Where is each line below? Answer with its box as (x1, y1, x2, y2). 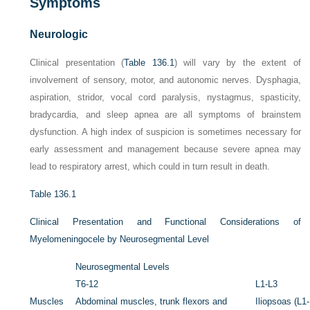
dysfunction (30, 127, 77, 137)
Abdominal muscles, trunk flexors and (75, 296, 228, 307)
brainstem (261, 109, 301, 120)
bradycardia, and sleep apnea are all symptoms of (30, 109, 262, 120)
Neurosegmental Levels (75, 262, 170, 272)
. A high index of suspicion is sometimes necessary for (76, 127, 301, 137)
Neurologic (30, 28, 89, 40)
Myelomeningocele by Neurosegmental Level (30, 234, 210, 244)
